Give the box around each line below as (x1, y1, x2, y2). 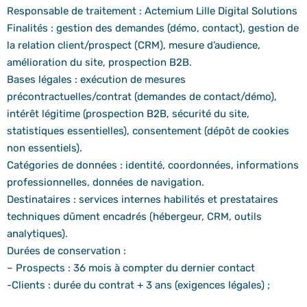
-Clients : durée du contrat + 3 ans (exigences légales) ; (7, 279, 270, 292)
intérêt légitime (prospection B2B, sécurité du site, (7, 108, 249, 121)
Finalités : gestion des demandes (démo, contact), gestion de (7, 22, 299, 35)
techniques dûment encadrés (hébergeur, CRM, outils (7, 210, 262, 223)
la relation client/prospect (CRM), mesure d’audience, (7, 39, 260, 52)
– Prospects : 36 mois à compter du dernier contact (7, 262, 255, 275)
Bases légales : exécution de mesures (7, 73, 186, 86)
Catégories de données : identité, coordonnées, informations (7, 159, 299, 172)
